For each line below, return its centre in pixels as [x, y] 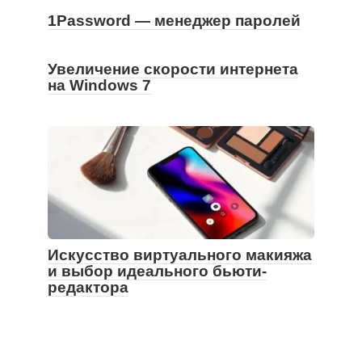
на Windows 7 [99, 86]
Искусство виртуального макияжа [180, 255]
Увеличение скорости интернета [173, 69]
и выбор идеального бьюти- [157, 271]
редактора [88, 288]
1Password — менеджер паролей [174, 21]
